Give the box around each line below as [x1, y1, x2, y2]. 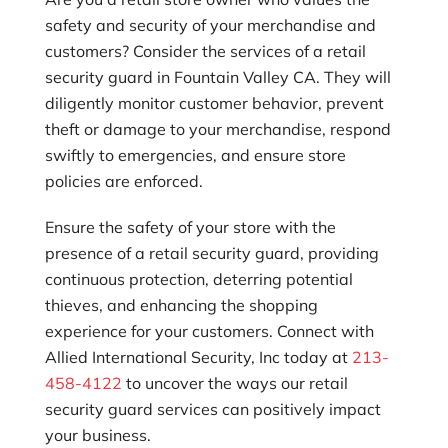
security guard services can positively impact [44, 398, 381, 419]
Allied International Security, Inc [44, 346, 280, 367]
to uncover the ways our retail [121, 372, 348, 393]
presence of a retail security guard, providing [44, 242, 379, 263]
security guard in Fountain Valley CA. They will [44, 66, 391, 87]
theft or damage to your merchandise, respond [44, 118, 391, 139]
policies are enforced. [44, 170, 203, 191]
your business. [44, 424, 151, 445]
